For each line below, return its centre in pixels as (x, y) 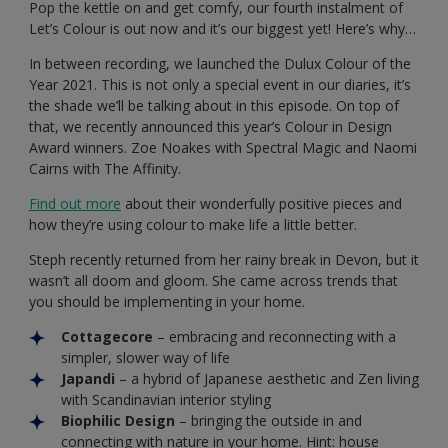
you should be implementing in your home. (167, 301)
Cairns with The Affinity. (105, 168)
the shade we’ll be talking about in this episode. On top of (214, 105)
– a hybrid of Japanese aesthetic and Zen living (269, 378)
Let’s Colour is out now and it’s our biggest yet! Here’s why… (222, 28)
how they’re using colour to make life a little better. (193, 224)
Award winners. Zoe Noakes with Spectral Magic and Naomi (223, 147)
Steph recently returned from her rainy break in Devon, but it (224, 259)
